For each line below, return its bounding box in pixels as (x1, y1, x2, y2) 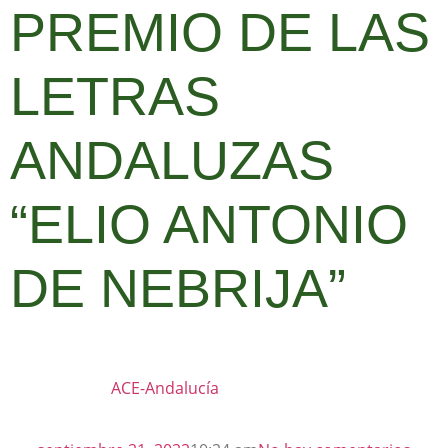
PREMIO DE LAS (10, 2, 430, 62)
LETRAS (10, 66, 220, 126)
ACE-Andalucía (111, 377, 219, 399)
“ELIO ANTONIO (10, 194, 408, 254)
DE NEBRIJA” (10, 258, 346, 318)
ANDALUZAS (10, 130, 334, 190)
